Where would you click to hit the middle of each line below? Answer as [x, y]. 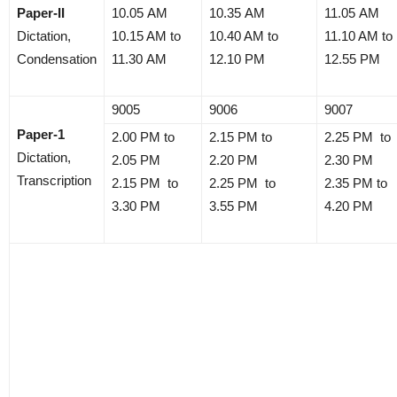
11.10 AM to [358, 35]
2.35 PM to [356, 183]
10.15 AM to [146, 35]
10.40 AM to [244, 35]
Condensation [57, 58]
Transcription [54, 180]
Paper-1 [41, 134]
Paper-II [41, 12]
